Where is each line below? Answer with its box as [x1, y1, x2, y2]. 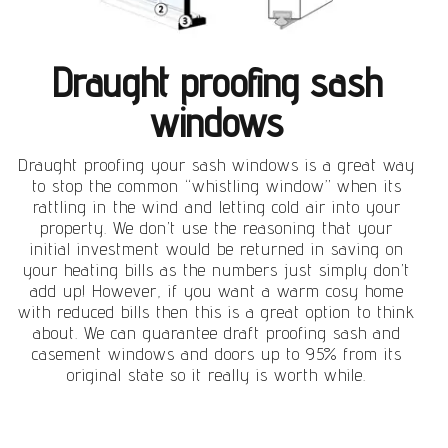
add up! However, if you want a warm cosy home [29, 280, 404, 302]
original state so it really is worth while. [67, 364, 367, 386]
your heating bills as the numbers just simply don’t [23, 259, 411, 281]
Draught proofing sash [51, 59, 382, 107]
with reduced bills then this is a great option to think [18, 301, 416, 323]
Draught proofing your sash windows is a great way [18, 154, 416, 176]
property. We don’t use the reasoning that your [40, 217, 394, 239]
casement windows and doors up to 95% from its [31, 343, 402, 365]
